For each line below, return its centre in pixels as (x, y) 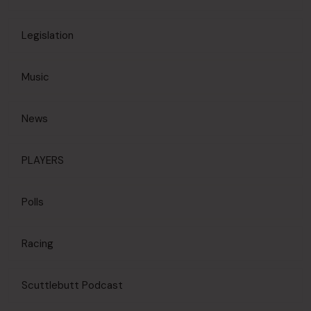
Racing (37, 244)
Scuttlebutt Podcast (72, 285)
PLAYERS (43, 160)
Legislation (48, 35)
